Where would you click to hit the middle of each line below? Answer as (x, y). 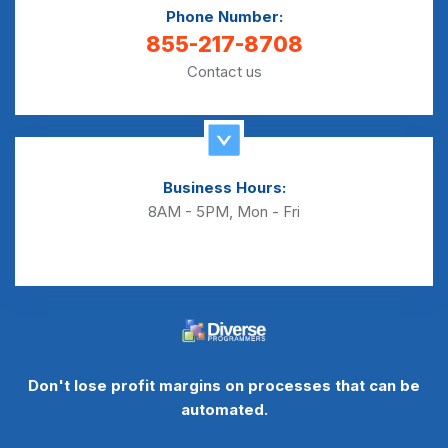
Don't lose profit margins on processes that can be (224, 385)
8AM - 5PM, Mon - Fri (224, 211)
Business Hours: (224, 187)
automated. (224, 409)
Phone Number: (224, 16)
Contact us (224, 71)
